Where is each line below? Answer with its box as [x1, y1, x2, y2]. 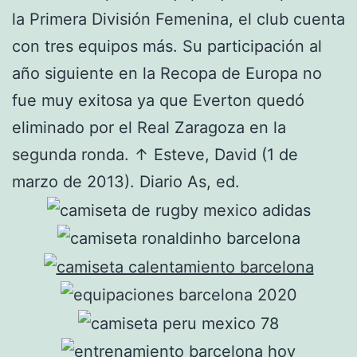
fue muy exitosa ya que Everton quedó [12, 91, 304, 111]
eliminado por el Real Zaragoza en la [12, 118, 286, 138]
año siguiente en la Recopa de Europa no [12, 64, 322, 84]
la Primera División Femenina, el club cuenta [12, 10, 345, 29]
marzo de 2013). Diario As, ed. [12, 172, 240, 192]
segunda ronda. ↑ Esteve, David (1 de [12, 145, 298, 165]
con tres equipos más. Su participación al [12, 37, 322, 57]
